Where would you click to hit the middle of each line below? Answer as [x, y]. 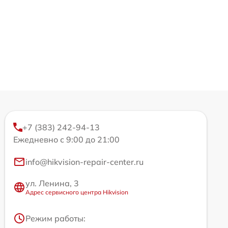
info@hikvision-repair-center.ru [84, 162]
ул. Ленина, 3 [52, 183]
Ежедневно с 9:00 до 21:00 [66, 139]
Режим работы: [55, 218]
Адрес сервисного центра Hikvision [77, 192]
